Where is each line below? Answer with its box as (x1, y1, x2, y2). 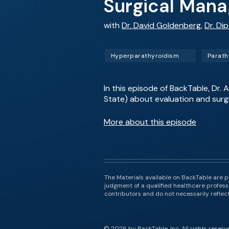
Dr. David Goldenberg (122, 20, 201, 31)
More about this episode (104, 117, 196, 127)
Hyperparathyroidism (111, 52, 179, 60)
